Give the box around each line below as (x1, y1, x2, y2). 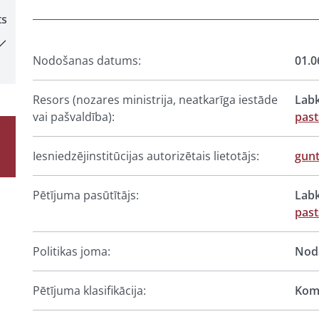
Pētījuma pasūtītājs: (33, 187, 139, 203)
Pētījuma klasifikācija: (33, 283, 146, 298)
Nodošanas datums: (33, 53, 141, 68)
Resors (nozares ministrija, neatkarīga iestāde (33, 92, 278, 108)
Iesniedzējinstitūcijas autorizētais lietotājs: (33, 148, 259, 164)
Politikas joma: (33, 244, 110, 259)
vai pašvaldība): (33, 109, 115, 125)
